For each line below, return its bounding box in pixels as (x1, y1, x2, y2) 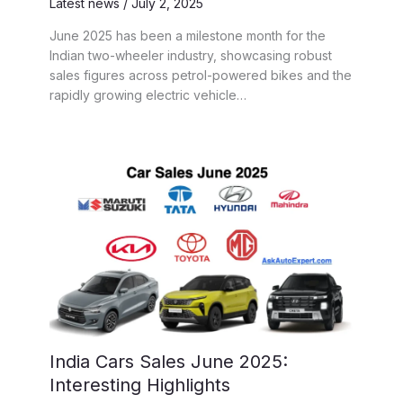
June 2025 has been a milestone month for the (49, 28, 326, 44)
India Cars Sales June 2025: (49, 350, 288, 372)
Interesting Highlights (49, 373, 230, 396)
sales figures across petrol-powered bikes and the (49, 67, 352, 84)
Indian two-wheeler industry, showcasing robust (49, 48, 332, 64)
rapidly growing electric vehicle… (49, 87, 246, 103)
